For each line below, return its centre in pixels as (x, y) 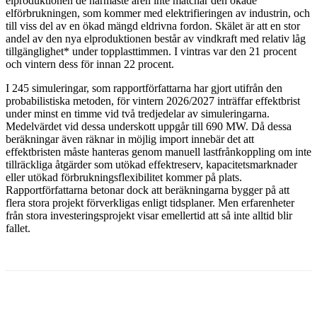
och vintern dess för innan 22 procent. (90, 64)
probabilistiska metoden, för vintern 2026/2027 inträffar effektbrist (153, 100)
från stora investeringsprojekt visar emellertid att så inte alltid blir (149, 215)
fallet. (18, 228)
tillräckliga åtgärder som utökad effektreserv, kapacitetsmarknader (151, 164)
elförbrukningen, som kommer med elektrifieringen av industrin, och (158, 13)
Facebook (39, 290)
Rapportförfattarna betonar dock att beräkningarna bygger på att (148, 190)
